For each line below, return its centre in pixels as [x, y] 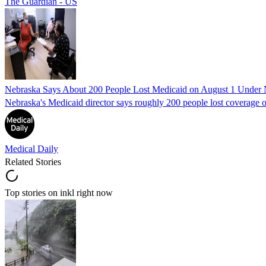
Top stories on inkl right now [59, 192]
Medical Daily [31, 148]
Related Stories [33, 161]
